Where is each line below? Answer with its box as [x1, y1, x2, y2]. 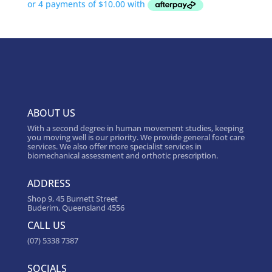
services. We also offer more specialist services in [27, 141, 202, 152]
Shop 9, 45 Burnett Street [27, 193, 118, 205]
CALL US [27, 219, 66, 233]
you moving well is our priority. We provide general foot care [27, 132, 245, 143]
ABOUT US [27, 106, 75, 120]
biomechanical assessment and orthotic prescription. [27, 150, 218, 161]
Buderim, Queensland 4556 [27, 202, 124, 214]
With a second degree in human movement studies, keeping [27, 123, 243, 134]
